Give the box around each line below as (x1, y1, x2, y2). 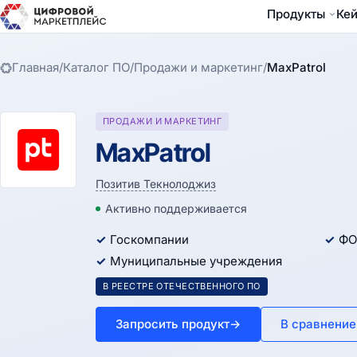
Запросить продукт (116, 316, 229, 331)
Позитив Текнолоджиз (96, 177, 216, 190)
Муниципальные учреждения (110, 253, 282, 269)
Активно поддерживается (105, 202, 247, 215)
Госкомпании (110, 232, 189, 247)
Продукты (266, 6, 325, 22)
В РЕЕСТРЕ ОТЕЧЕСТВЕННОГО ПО (103, 280, 261, 292)
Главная (12, 60, 59, 75)
